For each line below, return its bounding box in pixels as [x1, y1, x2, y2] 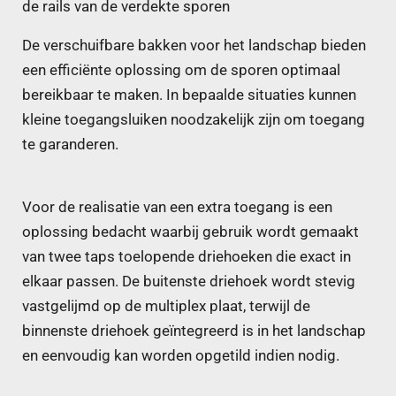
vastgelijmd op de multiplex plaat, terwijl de [22, 298, 310, 316]
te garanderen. [22, 136, 118, 154]
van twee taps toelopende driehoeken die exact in [22, 248, 351, 266]
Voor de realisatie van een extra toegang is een [22, 199, 332, 217]
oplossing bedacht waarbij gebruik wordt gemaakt [22, 224, 359, 241]
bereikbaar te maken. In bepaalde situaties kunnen [22, 87, 356, 104]
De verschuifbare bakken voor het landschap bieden [22, 37, 366, 55]
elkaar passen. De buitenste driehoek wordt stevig [22, 273, 355, 291]
